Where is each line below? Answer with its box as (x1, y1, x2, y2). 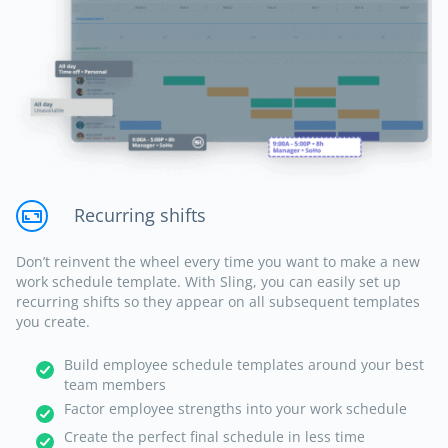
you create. (16, 311, 90, 331)
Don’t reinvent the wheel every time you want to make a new (16, 251, 420, 271)
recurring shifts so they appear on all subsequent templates (16, 291, 420, 311)
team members (64, 375, 166, 395)
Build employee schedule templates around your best (64, 355, 424, 375)
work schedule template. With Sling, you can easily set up (16, 271, 401, 291)
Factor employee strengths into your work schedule (64, 399, 407, 419)
